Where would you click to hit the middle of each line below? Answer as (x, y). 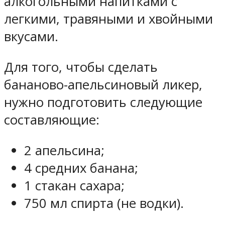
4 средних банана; (81, 168)
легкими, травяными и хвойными (108, 19)
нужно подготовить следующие (103, 102)
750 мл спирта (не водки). (104, 203)
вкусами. (31, 37)
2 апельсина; (64, 150)
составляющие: (52, 120)
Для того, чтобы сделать (81, 67)
